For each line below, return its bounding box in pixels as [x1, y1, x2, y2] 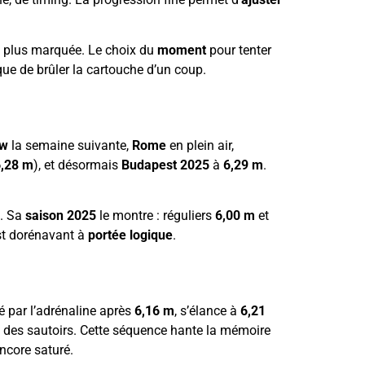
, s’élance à [174, 302, 240, 319]
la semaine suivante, [8, 137, 132, 153]
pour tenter [206, 42, 271, 59]
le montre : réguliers [96, 208, 215, 224]
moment [157, 42, 206, 59]
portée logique [88, 227, 173, 244]
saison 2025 [25, 208, 96, 224]
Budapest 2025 [121, 156, 209, 173]
